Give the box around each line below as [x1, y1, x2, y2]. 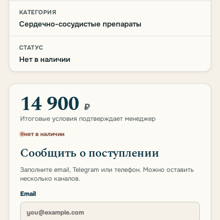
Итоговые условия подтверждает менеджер [20, 114, 156, 123]
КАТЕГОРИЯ [19, 8, 56, 16]
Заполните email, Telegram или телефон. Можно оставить [20, 165, 194, 174]
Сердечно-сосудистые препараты [19, 19, 141, 29]
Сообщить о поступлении [20, 144, 159, 162]
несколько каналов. [20, 174, 80, 183]
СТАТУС [19, 44, 44, 52]
